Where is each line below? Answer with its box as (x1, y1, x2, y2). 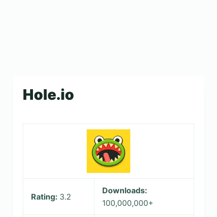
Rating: (31, 192, 60, 201)
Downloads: (102, 186, 147, 195)
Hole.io (22, 86, 74, 103)
